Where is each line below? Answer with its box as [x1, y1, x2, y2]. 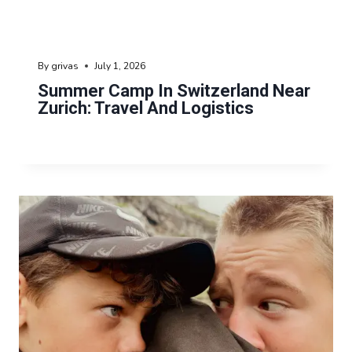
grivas [51, 60, 79, 73]
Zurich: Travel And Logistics [38, 98, 254, 119]
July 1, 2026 [94, 60, 146, 73]
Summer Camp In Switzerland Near [38, 81, 310, 101]
